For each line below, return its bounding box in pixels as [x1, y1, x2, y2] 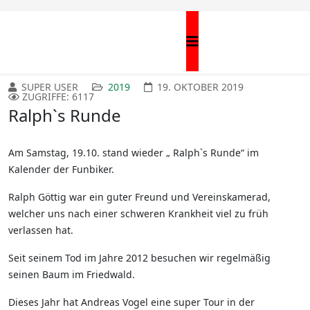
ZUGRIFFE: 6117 [22, 90, 94, 104]
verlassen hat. [8, 224, 76, 237]
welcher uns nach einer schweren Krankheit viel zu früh [8, 207, 268, 221]
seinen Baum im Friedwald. [8, 268, 135, 282]
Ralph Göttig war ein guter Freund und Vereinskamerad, [8, 190, 271, 204]
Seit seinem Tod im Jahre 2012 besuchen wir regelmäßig [8, 251, 271, 265]
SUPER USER [21, 80, 78, 94]
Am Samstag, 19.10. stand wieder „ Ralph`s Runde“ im [8, 146, 259, 160]
